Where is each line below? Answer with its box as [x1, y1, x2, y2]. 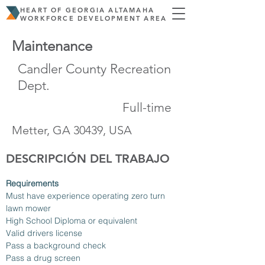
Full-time [122, 100, 172, 115]
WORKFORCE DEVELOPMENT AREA [20, 14, 167, 22]
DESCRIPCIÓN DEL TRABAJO [6, 151, 170, 166]
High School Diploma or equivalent [6, 215, 137, 226]
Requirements [6, 178, 59, 189]
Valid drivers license [6, 228, 82, 238]
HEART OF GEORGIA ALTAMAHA [20, 6, 155, 14]
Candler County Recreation [18, 61, 171, 77]
